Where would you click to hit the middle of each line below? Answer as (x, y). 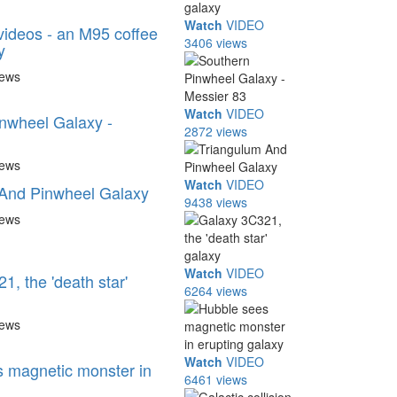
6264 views (216, 291)
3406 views (216, 43)
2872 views (216, 131)
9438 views (216, 202)
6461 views (216, 379)
